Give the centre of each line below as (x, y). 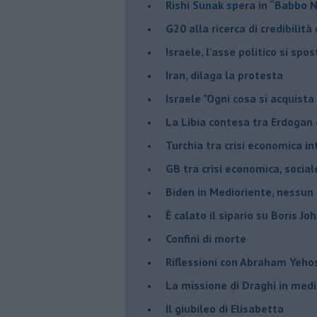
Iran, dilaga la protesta (224, 75)
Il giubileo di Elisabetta (225, 308)
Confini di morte (206, 238)
